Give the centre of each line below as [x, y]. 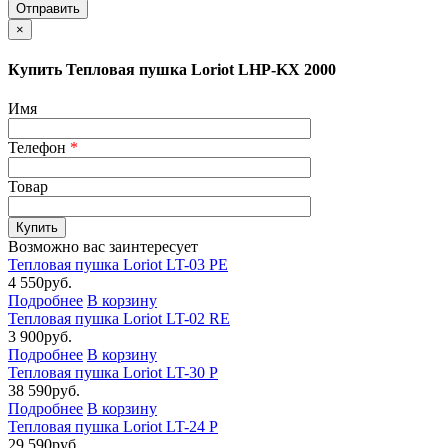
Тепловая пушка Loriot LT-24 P [113, 427]
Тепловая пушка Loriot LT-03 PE [118, 265]
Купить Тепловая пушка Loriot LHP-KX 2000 [172, 70]
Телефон [39, 148]
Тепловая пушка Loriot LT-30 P [113, 373]
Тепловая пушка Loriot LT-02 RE [119, 319]
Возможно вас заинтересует [103, 247]
